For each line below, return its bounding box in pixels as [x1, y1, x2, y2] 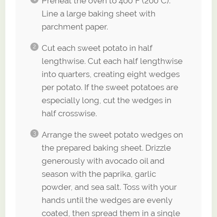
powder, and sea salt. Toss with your [41, 182, 177, 192]
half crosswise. [41, 108, 97, 119]
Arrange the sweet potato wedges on [41, 130, 183, 140]
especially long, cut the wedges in [41, 95, 171, 106]
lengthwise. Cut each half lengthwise [41, 56, 183, 66]
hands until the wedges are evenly [41, 195, 172, 205]
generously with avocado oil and [41, 156, 165, 166]
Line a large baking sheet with [41, 9, 155, 19]
